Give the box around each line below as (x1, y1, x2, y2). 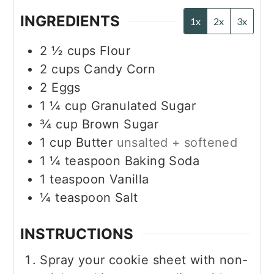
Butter (75, 135, 117, 150)
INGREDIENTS (20, 12, 120, 31)
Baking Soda (124, 154, 200, 169)
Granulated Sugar (91, 98, 196, 114)
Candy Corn (84, 62, 156, 77)
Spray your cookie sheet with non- (40, 252, 248, 267)
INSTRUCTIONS (20, 224, 134, 243)
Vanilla (109, 172, 149, 187)
